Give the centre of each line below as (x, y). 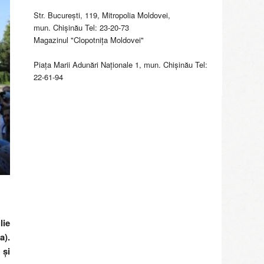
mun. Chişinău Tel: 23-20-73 (81, 27)
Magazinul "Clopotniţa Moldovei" (89, 39)
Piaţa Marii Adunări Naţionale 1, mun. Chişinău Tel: (121, 64)
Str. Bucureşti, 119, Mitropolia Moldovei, (102, 15)
